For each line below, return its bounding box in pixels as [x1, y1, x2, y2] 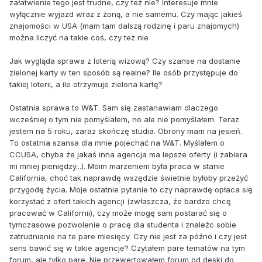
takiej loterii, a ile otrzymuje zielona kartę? [9, 79, 163, 89]
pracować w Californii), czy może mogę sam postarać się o [9, 208, 227, 218]
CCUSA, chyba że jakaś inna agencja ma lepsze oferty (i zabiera [9, 149, 247, 159]
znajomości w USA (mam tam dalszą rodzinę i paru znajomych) [9, 20, 239, 30]
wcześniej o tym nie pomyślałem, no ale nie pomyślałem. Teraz [9, 114, 239, 124]
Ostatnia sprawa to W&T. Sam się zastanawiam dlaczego [9, 102, 218, 112]
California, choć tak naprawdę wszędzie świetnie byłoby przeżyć [9, 173, 248, 182]
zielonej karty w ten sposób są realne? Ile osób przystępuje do [9, 67, 238, 77]
